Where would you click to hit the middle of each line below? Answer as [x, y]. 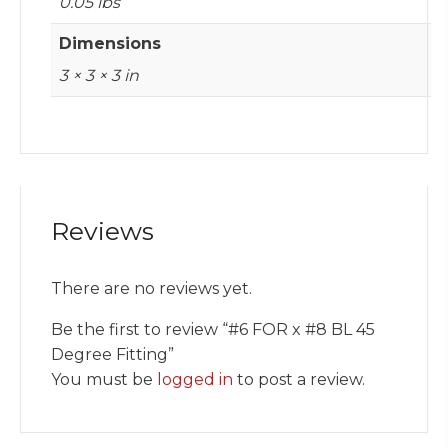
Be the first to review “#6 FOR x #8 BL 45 [213, 330]
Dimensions [110, 44]
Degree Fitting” [112, 355]
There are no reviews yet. [151, 289]
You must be [104, 380]
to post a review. [299, 380]
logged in [195, 380]
